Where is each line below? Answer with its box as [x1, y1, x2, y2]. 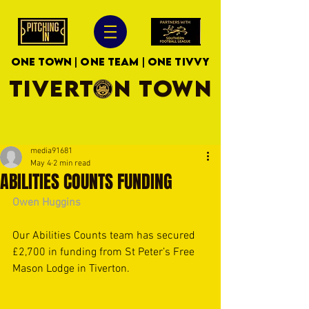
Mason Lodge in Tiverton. [12, 262, 132, 276]
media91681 [30, 146, 72, 156]
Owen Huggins [12, 196, 81, 210]
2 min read [53, 159, 90, 168]
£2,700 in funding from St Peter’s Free [12, 246, 197, 259]
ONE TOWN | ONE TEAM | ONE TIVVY [10, 55, 210, 68]
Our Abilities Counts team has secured [12, 229, 198, 243]
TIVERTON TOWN [8, 74, 212, 101]
